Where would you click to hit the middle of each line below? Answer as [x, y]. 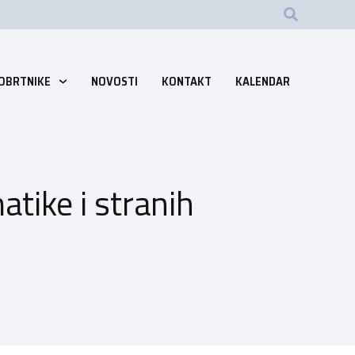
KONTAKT [186, 82]
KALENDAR [262, 82]
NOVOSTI [114, 82]
